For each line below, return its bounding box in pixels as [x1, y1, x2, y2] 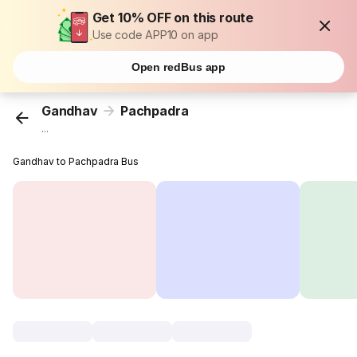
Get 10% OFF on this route [92, 10, 254, 25]
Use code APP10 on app [92, 28, 218, 41]
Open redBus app [131, 61, 226, 73]
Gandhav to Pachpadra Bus [13, 155, 139, 168]
